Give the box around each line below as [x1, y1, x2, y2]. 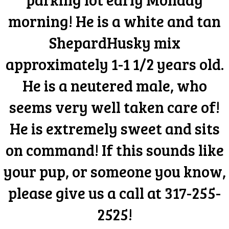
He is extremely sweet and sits [9, 118, 220, 139]
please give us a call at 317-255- [8, 182, 221, 203]
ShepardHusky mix [49, 32, 180, 53]
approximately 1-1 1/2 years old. [5, 54, 224, 74]
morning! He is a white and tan [8, 11, 221, 31]
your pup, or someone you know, [3, 161, 226, 181]
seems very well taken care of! [9, 97, 220, 117]
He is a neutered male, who [22, 75, 207, 96]
